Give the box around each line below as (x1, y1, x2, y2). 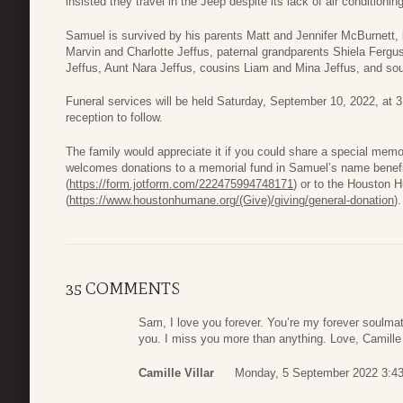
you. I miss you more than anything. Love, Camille (139, 332, 401, 346)
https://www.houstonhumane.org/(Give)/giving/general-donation (69, 193, 394, 207)
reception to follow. (66, 111, 163, 125)
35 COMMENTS (66, 279, 180, 300)
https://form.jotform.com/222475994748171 (69, 176, 293, 191)
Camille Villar (139, 365, 214, 380)
